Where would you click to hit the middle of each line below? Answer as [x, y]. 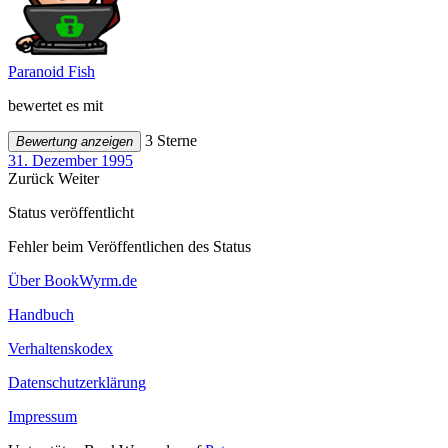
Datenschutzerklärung [77, 382]
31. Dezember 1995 [70, 160]
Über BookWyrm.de [72, 280]
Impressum [42, 416]
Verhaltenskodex [60, 348]
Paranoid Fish [51, 71]
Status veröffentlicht [71, 212]
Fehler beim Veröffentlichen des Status [129, 246]
